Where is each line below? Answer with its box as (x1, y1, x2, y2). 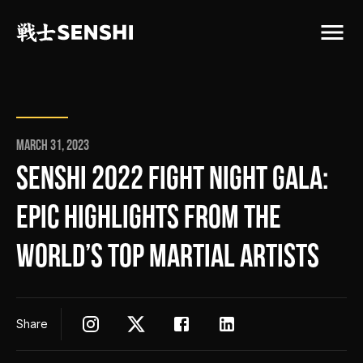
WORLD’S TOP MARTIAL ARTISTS (16, 242, 319, 275)
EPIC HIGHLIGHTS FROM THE (16, 203, 281, 236)
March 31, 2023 (16, 139, 89, 154)
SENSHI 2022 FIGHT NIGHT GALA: (16, 164, 328, 197)
